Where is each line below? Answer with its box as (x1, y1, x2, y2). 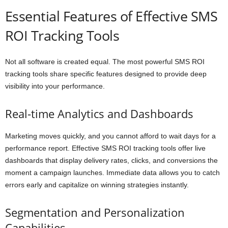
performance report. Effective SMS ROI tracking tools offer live (5, 144, 206, 153)
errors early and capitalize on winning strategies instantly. (5, 181, 189, 189)
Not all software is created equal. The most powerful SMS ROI (5, 58, 205, 66)
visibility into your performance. (5, 82, 105, 91)
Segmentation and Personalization (5, 205, 185, 220)
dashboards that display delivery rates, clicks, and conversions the (5, 156, 218, 165)
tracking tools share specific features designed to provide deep (5, 70, 207, 78)
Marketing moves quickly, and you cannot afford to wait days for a (5, 132, 216, 140)
